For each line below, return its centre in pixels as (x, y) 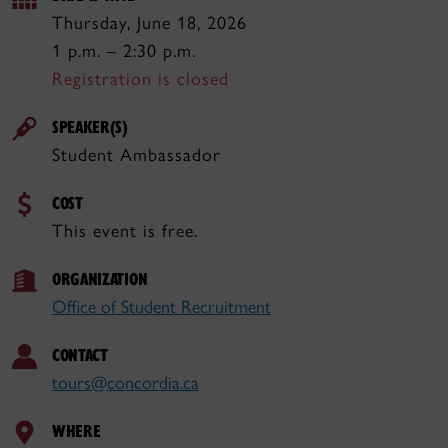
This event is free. (125, 231)
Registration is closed (140, 79)
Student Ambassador (136, 155)
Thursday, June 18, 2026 (149, 23)
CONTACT (80, 354)
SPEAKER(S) (90, 126)
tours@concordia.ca (125, 383)
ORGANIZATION (100, 278)
